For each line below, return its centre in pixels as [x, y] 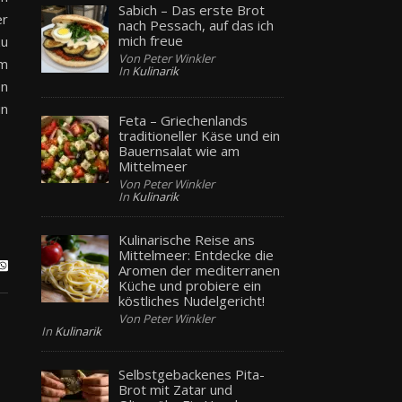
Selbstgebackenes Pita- [192, 374]
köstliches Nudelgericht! [192, 300]
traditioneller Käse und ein [200, 135]
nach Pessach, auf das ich [197, 26]
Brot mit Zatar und [176, 389]
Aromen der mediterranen [200, 270]
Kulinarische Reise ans [187, 239]
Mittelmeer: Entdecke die [197, 254]
